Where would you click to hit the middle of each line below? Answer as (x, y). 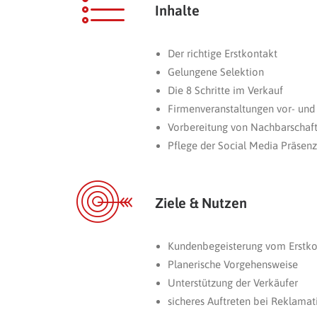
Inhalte (177, 10)
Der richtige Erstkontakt (223, 53)
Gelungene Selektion (216, 72)
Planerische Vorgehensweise (233, 264)
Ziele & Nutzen (201, 203)
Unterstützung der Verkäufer (233, 283)
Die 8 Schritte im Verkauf (225, 90)
